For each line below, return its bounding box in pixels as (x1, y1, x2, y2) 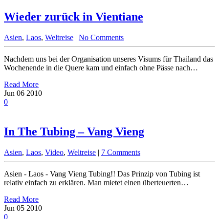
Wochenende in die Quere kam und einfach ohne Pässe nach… (4, 63, 198, 72)
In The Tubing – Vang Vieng (4, 125, 144, 138)
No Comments (79, 33, 124, 42)
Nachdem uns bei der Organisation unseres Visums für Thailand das (4, 54, 213, 63)
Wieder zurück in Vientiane (4, 10, 143, 23)
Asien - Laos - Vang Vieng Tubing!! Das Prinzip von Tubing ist (4, 169, 200, 178)
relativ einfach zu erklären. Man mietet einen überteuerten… (4, 178, 189, 187)
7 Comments (101, 148, 140, 156)
